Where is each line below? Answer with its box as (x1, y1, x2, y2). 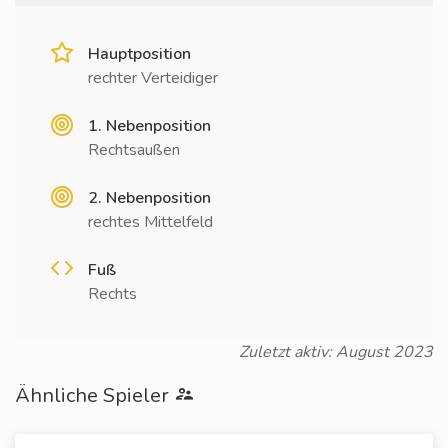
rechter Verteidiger (88, 67, 218, 89)
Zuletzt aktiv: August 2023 (239, 341, 433, 363)
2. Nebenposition (88, 187, 211, 209)
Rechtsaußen (88, 139, 180, 161)
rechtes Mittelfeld (88, 211, 213, 233)
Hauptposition (88, 43, 191, 65)
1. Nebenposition (88, 115, 211, 137)
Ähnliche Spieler (15, 382, 174, 409)
